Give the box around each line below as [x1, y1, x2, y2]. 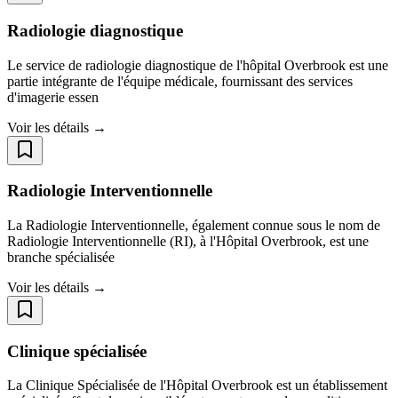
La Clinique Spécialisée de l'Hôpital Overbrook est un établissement [7, 378, 387, 394]
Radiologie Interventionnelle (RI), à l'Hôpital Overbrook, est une [7, 233, 369, 249]
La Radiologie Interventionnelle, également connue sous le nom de [7, 217, 380, 233]
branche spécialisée [7, 249, 115, 265]
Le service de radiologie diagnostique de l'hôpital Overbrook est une [7, 57, 388, 73]
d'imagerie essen [7, 89, 99, 105]
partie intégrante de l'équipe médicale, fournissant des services [7, 73, 353, 89]
